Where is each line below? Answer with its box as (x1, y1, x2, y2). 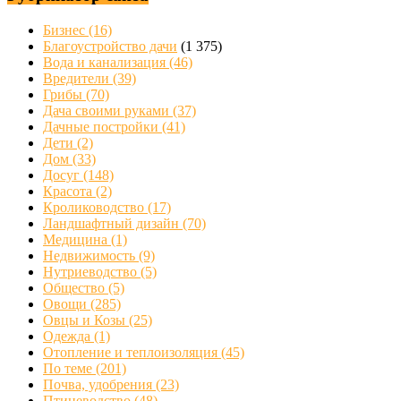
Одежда (43, 328, 94, 344)
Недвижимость (43, 247, 139, 263)
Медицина (43, 231, 111, 247)
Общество (43, 279, 108, 295)
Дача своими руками (43, 102, 173, 118)
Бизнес (43, 21, 89, 38)
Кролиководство (43, 199, 148, 215)
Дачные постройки (43, 118, 162, 134)
